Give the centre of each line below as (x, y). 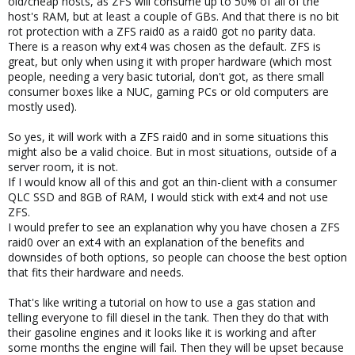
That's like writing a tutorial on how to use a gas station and (162, 303)
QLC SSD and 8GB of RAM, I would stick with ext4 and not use (168, 197)
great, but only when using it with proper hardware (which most (170, 62)
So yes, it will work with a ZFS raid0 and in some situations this (168, 137)
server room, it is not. (63, 167)
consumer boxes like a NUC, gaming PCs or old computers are (168, 92)
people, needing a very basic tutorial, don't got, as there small (166, 77)
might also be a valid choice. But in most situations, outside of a (172, 152)
